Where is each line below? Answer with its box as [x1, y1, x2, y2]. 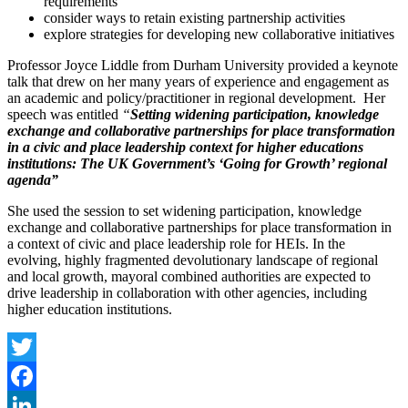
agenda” [7, 171, 58, 188]
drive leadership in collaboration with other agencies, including [7, 284, 367, 301]
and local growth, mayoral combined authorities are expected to [7, 268, 371, 284]
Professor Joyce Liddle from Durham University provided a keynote [7, 56, 398, 73]
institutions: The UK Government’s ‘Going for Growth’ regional [7, 155, 387, 171]
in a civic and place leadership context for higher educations [7, 138, 363, 155]
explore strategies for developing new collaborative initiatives [44, 25, 394, 42]
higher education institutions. [7, 301, 172, 317]
